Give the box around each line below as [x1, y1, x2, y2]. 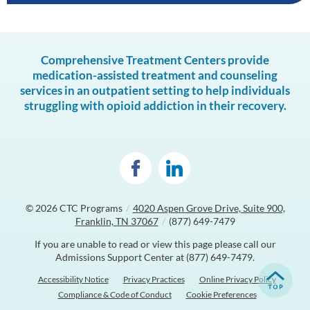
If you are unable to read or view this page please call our [34, 238, 276, 250]
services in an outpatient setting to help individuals [20, 83, 290, 98]
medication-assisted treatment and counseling [33, 68, 277, 82]
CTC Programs [59, 202, 122, 214]
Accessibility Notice [37, 274, 109, 284]
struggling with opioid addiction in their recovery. [24, 98, 286, 113]
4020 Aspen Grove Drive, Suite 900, [132, 202, 285, 214]
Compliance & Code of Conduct [57, 289, 172, 300]
